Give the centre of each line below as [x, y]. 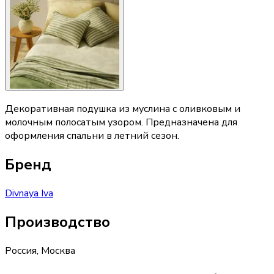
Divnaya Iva [29, 193]
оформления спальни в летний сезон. [92, 136]
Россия [21, 250]
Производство [57, 222]
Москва [58, 250]
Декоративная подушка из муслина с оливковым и [123, 109]
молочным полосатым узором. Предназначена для [121, 123]
